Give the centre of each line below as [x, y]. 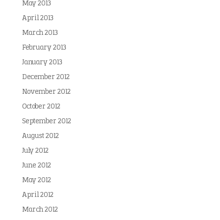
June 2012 [36, 166]
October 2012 [41, 107]
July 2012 [35, 151]
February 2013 [44, 48]
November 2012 [46, 92]
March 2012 [40, 210]
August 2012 [40, 136]
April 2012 [38, 195]
